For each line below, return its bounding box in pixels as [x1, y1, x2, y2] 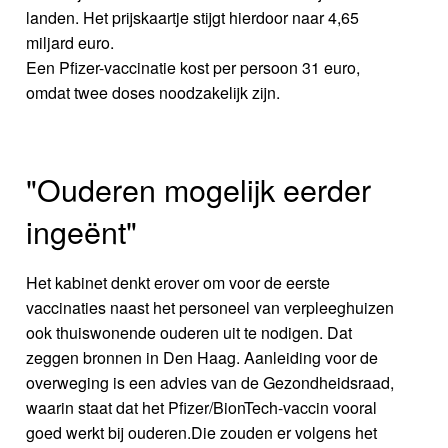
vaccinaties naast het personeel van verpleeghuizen [26, 296, 395, 320]
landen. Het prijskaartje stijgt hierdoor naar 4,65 [26, 5, 360, 29]
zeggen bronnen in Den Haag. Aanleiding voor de [26, 346, 379, 370]
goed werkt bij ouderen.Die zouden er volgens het [26, 421, 378, 445]
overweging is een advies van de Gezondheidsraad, [26, 371, 395, 395]
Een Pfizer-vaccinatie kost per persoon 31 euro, [26, 55, 361, 79]
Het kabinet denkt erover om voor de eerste [26, 271, 331, 295]
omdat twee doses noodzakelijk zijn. [26, 80, 281, 104]
